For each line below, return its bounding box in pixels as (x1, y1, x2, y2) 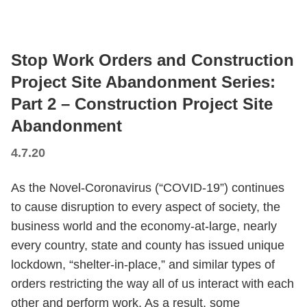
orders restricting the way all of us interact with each (11, 277, 294, 291)
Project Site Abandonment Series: (11, 73, 275, 91)
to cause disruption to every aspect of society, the (11, 200, 280, 214)
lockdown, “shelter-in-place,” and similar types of (11, 258, 275, 271)
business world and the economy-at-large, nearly (11, 219, 277, 233)
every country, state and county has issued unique (11, 238, 284, 252)
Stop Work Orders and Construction (11, 51, 294, 69)
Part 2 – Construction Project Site (11, 95, 273, 113)
